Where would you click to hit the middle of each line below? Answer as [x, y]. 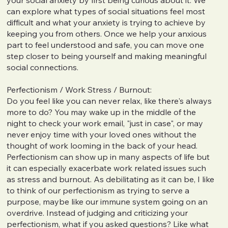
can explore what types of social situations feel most [106, 11]
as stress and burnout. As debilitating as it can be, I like [111, 179]
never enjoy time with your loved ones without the [102, 134]
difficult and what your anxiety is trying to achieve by [106, 22]
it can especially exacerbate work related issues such [107, 168]
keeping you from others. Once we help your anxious [107, 33]
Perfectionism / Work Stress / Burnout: [79, 89]
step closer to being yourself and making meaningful [107, 56]
